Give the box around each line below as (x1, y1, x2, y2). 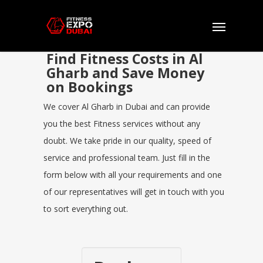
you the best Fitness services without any (43, 118, 200, 129)
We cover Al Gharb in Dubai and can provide (43, 101, 210, 112)
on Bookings (46, 77, 133, 96)
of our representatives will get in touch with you (43, 186, 224, 197)
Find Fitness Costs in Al (46, 49, 203, 68)
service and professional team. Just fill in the (43, 152, 210, 163)
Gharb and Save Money (46, 63, 204, 82)
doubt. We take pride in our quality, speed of (43, 135, 211, 146)
